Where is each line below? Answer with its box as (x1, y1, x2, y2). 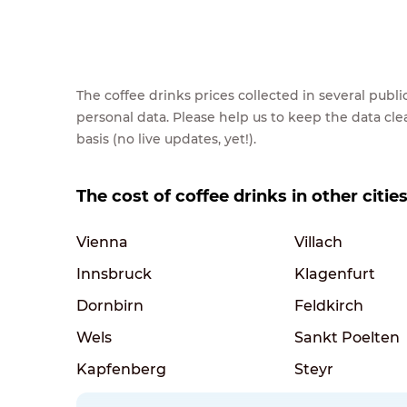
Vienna (76, 233, 128, 251)
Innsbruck (76, 264, 152, 283)
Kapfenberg (76, 360, 166, 378)
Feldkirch (294, 296, 363, 314)
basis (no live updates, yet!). (76, 130, 256, 147)
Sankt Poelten (294, 328, 400, 346)
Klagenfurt (294, 264, 375, 283)
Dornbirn (76, 296, 144, 314)
